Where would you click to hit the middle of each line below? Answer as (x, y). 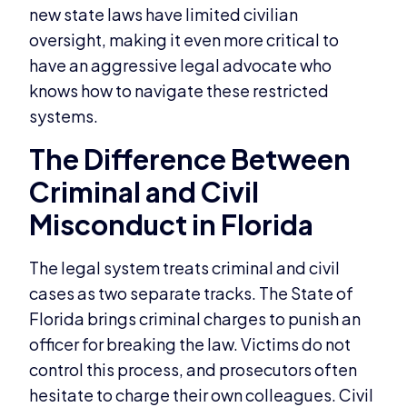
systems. (64, 116)
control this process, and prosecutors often (194, 369)
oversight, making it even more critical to (184, 40)
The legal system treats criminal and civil (185, 267)
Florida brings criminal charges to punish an (195, 318)
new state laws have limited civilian (164, 15)
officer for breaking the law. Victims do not (190, 343)
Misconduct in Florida (172, 224)
